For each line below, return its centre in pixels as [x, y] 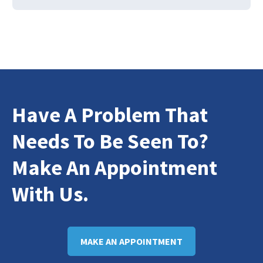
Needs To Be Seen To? [110, 141]
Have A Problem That [110, 115]
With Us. [50, 194]
